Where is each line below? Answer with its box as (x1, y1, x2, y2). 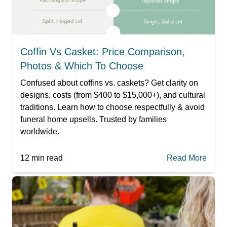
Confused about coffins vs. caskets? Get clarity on (20, 78, 198, 87)
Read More (167, 153, 207, 162)
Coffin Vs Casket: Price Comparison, (20, 46, 185, 57)
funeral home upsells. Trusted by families (20, 115, 167, 124)
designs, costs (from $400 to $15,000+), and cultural (20, 90, 205, 99)
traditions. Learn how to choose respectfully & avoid (20, 102, 205, 111)
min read (29, 153, 63, 162)
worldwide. (20, 127, 59, 136)
